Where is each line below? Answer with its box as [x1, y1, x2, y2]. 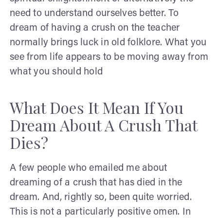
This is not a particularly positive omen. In [10, 207, 191, 217]
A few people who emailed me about [10, 163, 167, 173]
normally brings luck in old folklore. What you [10, 37, 207, 48]
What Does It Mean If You [10, 96, 183, 118]
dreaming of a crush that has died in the [10, 178, 182, 188]
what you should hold [10, 67, 103, 77]
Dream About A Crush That [10, 114, 197, 135]
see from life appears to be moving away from [10, 52, 208, 62]
